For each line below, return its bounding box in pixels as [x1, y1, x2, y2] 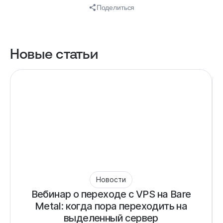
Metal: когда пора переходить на [34, 200, 188, 212]
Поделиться [96, 3, 135, 11]
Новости [96, 175, 126, 184]
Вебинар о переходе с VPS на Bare [31, 188, 191, 200]
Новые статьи [10, 45, 98, 61]
